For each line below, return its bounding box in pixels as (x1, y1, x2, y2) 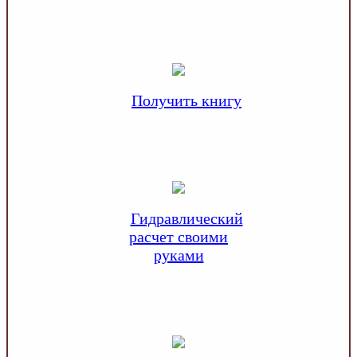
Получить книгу (131, 92, 241, 109)
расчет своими (129, 228, 228, 245)
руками (153, 246, 204, 264)
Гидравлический (130, 210, 243, 227)
